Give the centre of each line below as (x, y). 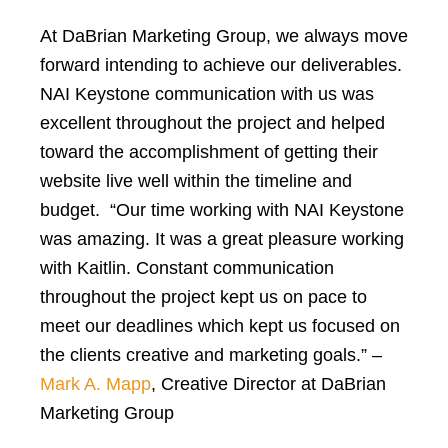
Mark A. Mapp (95, 383)
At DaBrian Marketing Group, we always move (224, 35)
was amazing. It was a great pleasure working (222, 238)
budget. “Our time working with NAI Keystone (222, 209)
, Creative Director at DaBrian (268, 383)
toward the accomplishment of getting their (209, 151)
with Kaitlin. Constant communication (187, 267)
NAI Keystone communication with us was (207, 93)
